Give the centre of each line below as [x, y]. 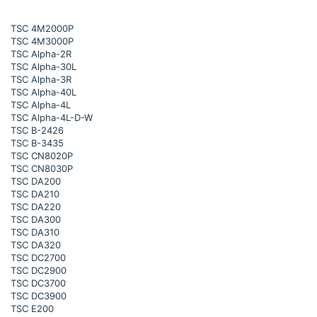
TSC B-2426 [37, 130]
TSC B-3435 [37, 143]
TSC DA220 [36, 207]
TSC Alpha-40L [44, 92]
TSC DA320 [36, 245]
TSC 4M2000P [42, 28]
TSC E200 [32, 309]
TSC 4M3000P [42, 41]
